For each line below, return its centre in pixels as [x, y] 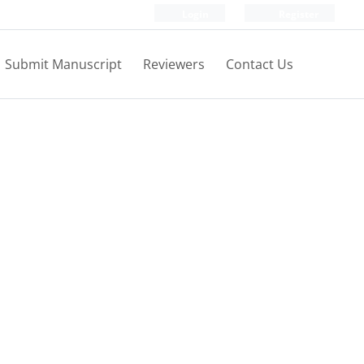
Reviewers [174, 64]
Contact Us [260, 64]
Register [297, 14]
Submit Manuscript [63, 64]
